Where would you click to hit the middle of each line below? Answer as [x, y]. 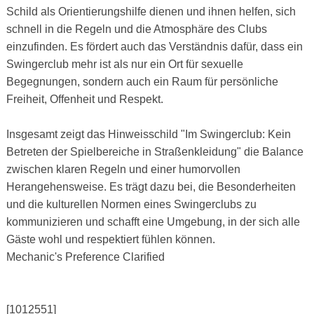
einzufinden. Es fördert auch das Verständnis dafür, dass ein [154, 47]
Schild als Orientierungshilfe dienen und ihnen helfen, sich [151, 12]
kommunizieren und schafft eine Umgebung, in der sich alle [153, 222]
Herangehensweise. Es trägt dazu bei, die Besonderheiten [151, 187]
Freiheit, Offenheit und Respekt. [84, 100]
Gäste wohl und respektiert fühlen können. [110, 240]
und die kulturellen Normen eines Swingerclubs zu [131, 205]
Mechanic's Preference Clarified [85, 257]
